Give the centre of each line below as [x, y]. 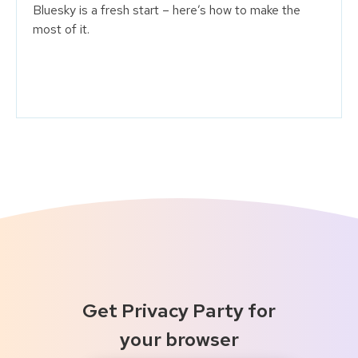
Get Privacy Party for [179, 310]
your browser [179, 339]
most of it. [61, 29]
